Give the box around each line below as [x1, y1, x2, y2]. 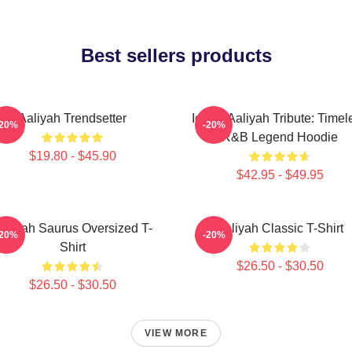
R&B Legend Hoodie [222, 130, 338, 144]
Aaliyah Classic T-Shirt [216, 222, 343, 235]
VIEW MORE [145, 328, 207, 339]
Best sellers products [80, 45, 272, 66]
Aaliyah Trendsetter [18, 112, 126, 125]
